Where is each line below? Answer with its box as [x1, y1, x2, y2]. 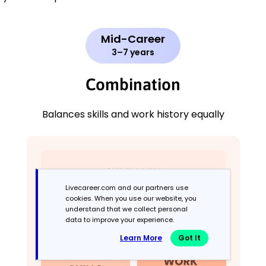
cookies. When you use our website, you [65, 194, 197, 203]
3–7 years [112, 46, 154, 59]
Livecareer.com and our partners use [65, 183, 188, 192]
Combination [85, 75, 180, 94]
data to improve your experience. [65, 215, 174, 224]
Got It [178, 233, 201, 243]
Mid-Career [101, 31, 165, 47]
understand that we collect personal [65, 204, 188, 214]
